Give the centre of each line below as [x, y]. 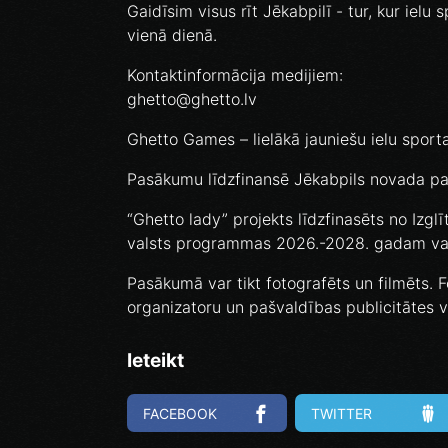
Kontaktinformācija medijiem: [235, 75]
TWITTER [341, 413]
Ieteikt [155, 361]
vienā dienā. [172, 35]
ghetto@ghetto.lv [192, 99]
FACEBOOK [180, 413]
